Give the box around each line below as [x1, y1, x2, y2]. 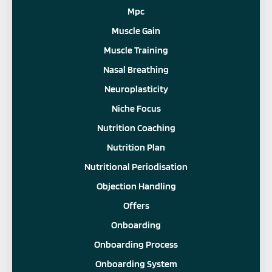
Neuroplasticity [104, 83, 168, 95]
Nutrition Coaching [97, 121, 175, 134]
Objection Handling [96, 180, 176, 192]
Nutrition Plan [107, 141, 165, 153]
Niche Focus [111, 102, 161, 114]
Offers [123, 199, 149, 211]
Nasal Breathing [103, 63, 169, 75]
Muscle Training [104, 44, 168, 56]
